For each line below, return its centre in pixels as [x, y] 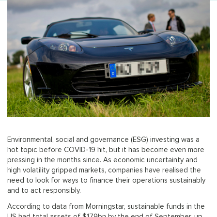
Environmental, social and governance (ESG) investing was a [103, 140]
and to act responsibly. [44, 191]
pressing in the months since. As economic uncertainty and [102, 160]
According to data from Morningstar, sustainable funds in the [106, 207]
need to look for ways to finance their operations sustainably [106, 181]
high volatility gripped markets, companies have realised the [104, 170]
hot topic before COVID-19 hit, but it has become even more [106, 150]
